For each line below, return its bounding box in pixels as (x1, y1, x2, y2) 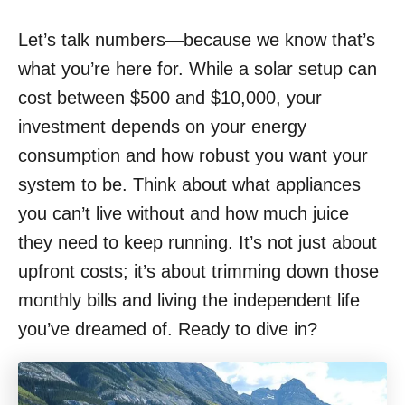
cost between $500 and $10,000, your (18, 88, 322, 108)
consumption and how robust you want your (18, 146, 368, 166)
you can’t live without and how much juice (18, 203, 349, 224)
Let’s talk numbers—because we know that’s (18, 30, 375, 51)
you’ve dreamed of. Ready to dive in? (18, 319, 317, 340)
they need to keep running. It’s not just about (18, 232, 377, 253)
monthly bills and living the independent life (18, 290, 360, 311)
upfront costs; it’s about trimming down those (18, 261, 379, 282)
